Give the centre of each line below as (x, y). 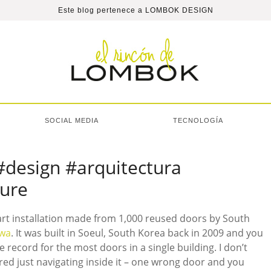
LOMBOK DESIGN (179, 10)
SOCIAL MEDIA (72, 120)
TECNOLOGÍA (198, 120)
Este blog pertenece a (101, 10)
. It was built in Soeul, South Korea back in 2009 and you (137, 233)
